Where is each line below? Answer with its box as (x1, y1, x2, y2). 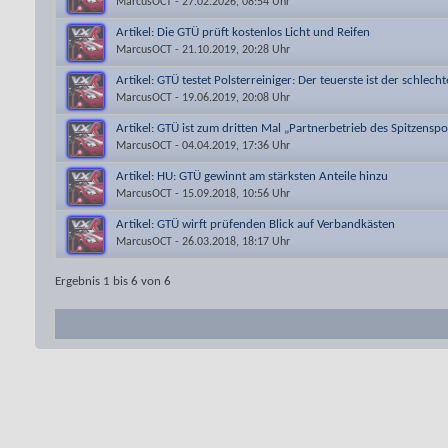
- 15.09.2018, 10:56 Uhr (172, 187, 290, 200)
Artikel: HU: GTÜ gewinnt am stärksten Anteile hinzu (116, 170, 388, 183)
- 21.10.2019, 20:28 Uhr (172, 43, 290, 56)
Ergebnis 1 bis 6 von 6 (55, 275, 171, 288)
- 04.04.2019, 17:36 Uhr (172, 139, 290, 152)
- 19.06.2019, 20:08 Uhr (172, 91, 290, 104)
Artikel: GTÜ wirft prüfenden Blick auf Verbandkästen (116, 218, 395, 231)
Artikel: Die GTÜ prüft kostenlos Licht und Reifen (116, 26, 370, 39)
